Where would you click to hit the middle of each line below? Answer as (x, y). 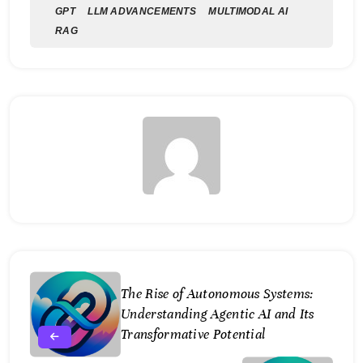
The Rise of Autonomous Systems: (217, 294)
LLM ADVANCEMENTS (142, 12)
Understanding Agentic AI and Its (218, 314)
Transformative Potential (193, 335)
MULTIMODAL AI (248, 12)
